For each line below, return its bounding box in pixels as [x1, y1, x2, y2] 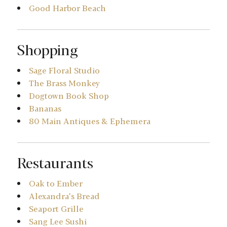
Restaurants [17, 152, 93, 173]
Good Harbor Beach [29, 2, 106, 14]
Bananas [29, 102, 61, 115]
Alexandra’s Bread [29, 190, 100, 202]
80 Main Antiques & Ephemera [29, 115, 150, 127]
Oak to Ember [29, 177, 83, 190]
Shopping [17, 39, 78, 60]
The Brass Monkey [29, 77, 100, 89]
